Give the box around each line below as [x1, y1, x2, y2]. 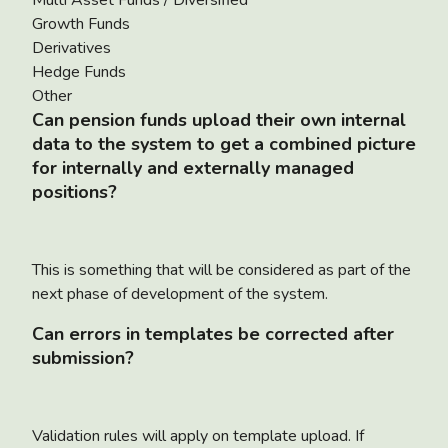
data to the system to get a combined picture [32, 131, 416, 156]
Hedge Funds [32, 60, 126, 83]
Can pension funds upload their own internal [32, 107, 406, 132]
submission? [32, 345, 134, 370]
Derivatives [32, 36, 111, 59]
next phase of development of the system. [32, 282, 328, 305]
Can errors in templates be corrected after [32, 321, 394, 346]
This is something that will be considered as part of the [32, 258, 411, 281]
